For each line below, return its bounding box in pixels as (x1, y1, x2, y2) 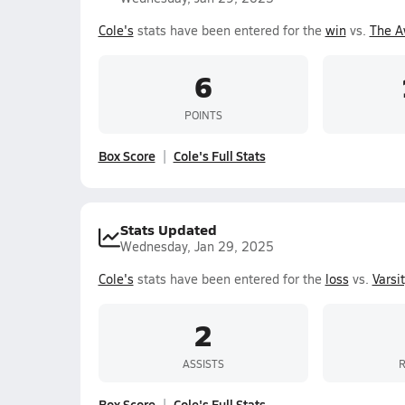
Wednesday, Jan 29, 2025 (119, 238, 274, 255)
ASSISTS (182, 355, 224, 371)
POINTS (184, 107, 222, 122)
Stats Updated (119, 219, 217, 240)
